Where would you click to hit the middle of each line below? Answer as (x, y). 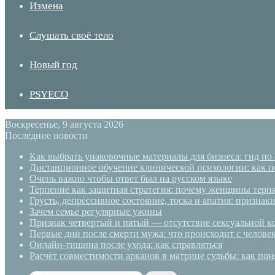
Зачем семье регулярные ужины (96, 211)
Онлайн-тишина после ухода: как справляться (126, 245)
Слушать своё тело (72, 35)
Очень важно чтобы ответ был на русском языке (131, 178)
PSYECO (49, 94)
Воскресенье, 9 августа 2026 (64, 124)
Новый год (53, 65)
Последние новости (46, 135)
